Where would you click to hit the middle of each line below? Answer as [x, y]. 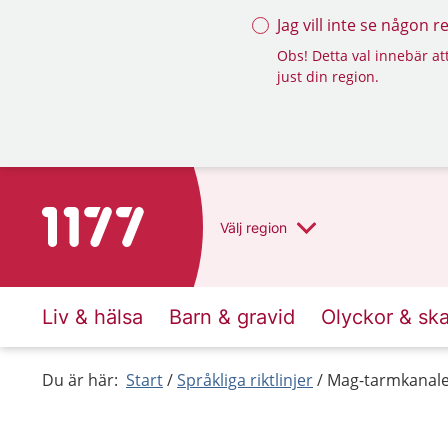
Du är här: [80, 380]
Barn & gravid [232, 317]
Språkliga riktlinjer [245, 380]
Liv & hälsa [92, 317]
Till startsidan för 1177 [125, 219]
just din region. [328, 76]
